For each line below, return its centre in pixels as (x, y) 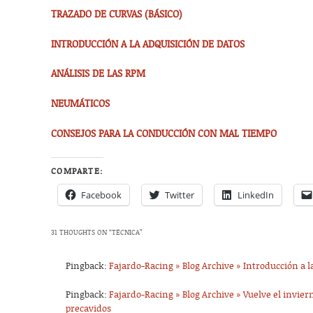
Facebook (102, 195)
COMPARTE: (77, 171)
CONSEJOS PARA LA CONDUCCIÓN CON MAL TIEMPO (164, 134)
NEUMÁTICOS (81, 104)
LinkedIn (256, 195)
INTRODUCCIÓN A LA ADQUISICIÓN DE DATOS (148, 44)
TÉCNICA (126, 232)
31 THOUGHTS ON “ (82, 232)
